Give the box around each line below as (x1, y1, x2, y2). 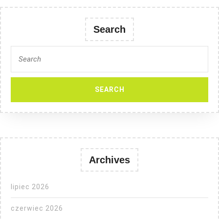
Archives (89, 154, 130, 165)
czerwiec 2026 (11, 204, 63, 212)
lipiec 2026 (11, 182, 49, 191)
